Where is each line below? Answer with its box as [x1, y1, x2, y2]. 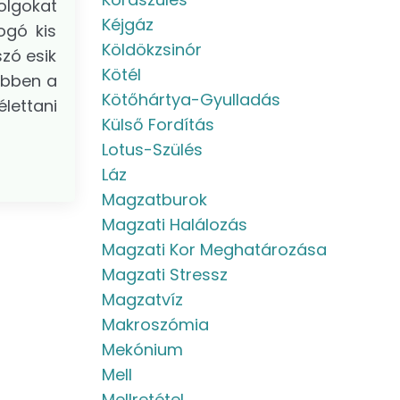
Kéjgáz [101, 13, 154, 36]
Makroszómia [101, 313, 209, 336]
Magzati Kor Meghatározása [101, 238, 327, 261]
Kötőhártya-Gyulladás [101, 88, 280, 111]
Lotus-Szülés [101, 138, 203, 161]
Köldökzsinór [101, 38, 202, 61]
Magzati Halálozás [101, 213, 247, 236]
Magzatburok [101, 188, 207, 211]
